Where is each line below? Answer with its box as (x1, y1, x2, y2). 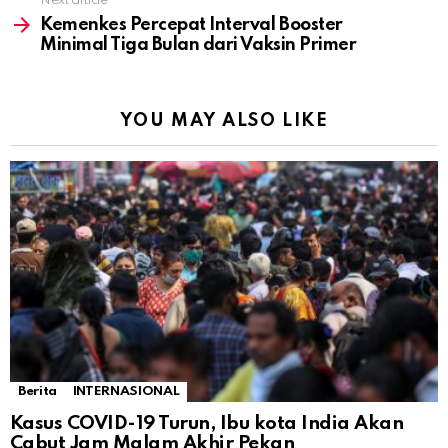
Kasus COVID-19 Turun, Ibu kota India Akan (10, 414, 404, 434)
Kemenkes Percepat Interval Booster (40, 16, 343, 35)
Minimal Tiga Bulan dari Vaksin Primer (40, 36, 357, 55)
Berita (18, 385, 57, 399)
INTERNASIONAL (72, 385, 180, 399)
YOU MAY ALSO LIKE (119, 112, 329, 131)
